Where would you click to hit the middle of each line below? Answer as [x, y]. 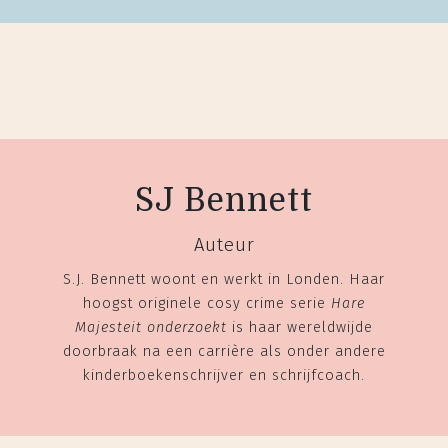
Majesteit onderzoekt [151, 327]
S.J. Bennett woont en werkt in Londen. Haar [224, 279]
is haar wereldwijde [300, 327]
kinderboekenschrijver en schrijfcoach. [224, 375]
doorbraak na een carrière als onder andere [224, 351]
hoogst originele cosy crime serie [207, 303]
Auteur [224, 244]
